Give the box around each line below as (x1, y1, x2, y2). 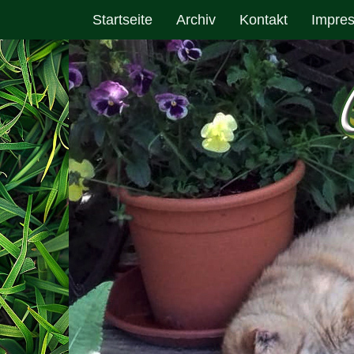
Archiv (176, 12, 216, 28)
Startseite (92, 12, 153, 28)
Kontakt (239, 12, 288, 28)
